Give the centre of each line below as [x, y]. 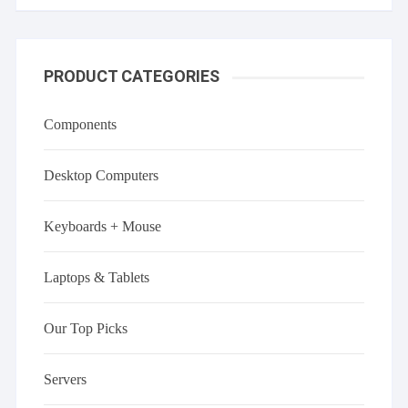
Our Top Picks [86, 329]
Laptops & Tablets [97, 278]
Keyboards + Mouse [103, 227]
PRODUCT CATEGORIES [132, 76]
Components [81, 125]
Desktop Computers [102, 176]
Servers [66, 380]
